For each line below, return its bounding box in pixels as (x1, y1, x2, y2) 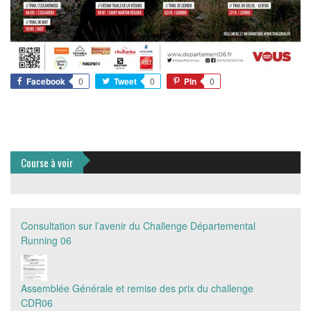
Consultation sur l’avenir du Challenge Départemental (21, 218, 255, 233)
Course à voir (21, 154, 73, 170)
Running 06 (21, 233, 72, 247)
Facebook (26, 74, 65, 87)
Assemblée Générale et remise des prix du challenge (21, 280, 253, 295)
